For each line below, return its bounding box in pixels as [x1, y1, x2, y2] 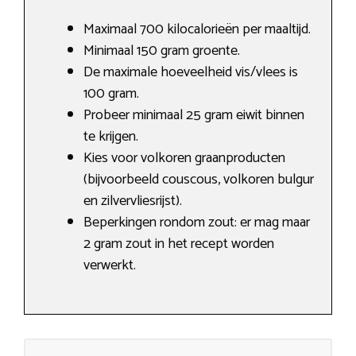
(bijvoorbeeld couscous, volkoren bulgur [83, 168, 314, 192]
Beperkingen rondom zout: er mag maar [83, 211, 310, 235]
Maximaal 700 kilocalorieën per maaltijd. [83, 17, 311, 42]
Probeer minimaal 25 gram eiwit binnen [83, 103, 304, 128]
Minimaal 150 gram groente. [83, 39, 240, 64]
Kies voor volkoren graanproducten [83, 146, 285, 171]
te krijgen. [83, 125, 138, 149]
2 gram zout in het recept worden [83, 232, 274, 257]
